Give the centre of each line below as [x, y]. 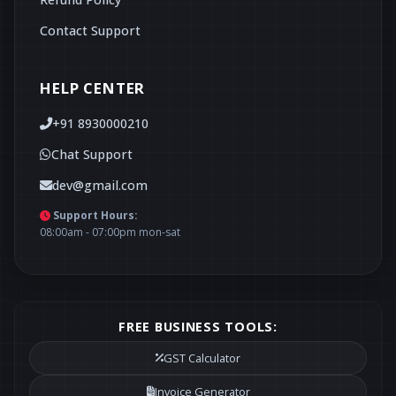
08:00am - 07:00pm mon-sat [110, 232]
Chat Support [92, 154]
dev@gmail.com [100, 185]
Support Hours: [95, 215]
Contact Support [90, 30]
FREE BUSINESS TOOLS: [198, 326]
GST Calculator [202, 358]
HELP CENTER [93, 88]
